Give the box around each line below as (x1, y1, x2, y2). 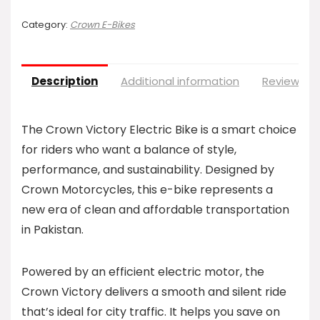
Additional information (121, 74, 239, 89)
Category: (21, 19, 70, 31)
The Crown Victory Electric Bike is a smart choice (21, 121, 296, 139)
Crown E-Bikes (70, 19, 135, 31)
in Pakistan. (21, 221, 84, 239)
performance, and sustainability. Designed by (21, 161, 274, 179)
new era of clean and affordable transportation (21, 201, 289, 219)
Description (31, 74, 98, 89)
